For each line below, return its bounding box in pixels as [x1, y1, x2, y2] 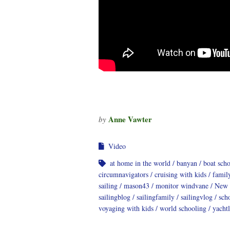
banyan [177, 158, 197, 168]
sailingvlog [181, 191, 213, 202]
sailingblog [99, 191, 130, 202]
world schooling [160, 203, 206, 213]
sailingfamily [137, 191, 175, 202]
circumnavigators [99, 169, 148, 179]
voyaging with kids [99, 203, 154, 213]
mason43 [124, 180, 149, 190]
